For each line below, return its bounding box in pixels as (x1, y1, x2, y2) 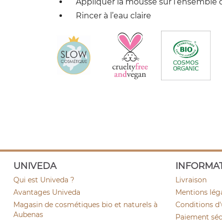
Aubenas (13, 210, 43, 219)
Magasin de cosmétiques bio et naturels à (13, 200, 158, 209)
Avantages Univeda (13, 188, 80, 197)
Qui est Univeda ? (13, 175, 74, 184)
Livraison (175, 175, 207, 184)
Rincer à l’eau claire (68, 11, 151, 20)
